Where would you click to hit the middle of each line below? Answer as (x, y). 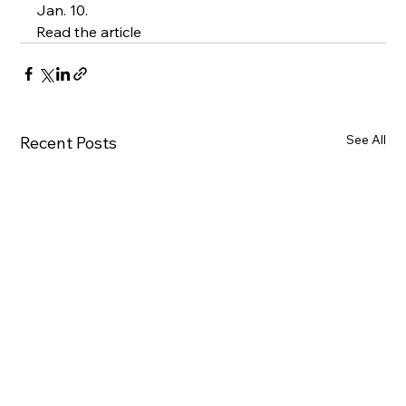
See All (367, 140)
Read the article (88, 32)
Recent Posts (68, 143)
